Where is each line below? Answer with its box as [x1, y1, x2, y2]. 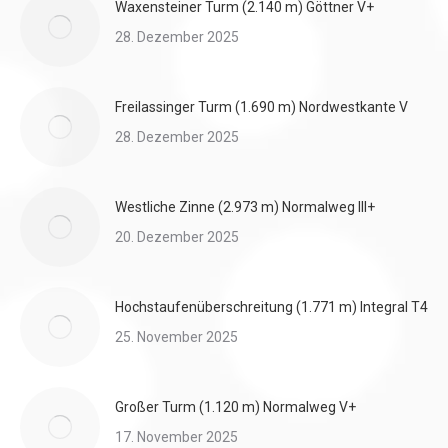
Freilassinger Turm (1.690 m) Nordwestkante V [115, 99, 408, 115]
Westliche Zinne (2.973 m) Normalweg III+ [115, 199, 375, 215]
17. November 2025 [115, 429, 238, 445]
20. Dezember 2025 [115, 229, 239, 245]
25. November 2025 [115, 329, 238, 345]
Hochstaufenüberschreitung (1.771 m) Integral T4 [115, 299, 428, 315]
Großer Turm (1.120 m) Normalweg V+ [115, 399, 356, 415]
